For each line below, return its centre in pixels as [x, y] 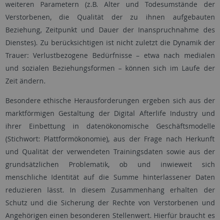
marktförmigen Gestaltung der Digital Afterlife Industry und [110, 113]
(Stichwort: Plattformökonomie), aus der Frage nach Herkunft [110, 139]
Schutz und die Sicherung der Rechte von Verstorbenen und [110, 203]
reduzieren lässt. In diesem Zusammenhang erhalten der [110, 190]
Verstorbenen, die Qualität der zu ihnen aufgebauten [110, 17]
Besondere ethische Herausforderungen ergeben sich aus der [110, 100]
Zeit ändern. [25, 81]
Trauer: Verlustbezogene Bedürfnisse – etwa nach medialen [110, 55]
